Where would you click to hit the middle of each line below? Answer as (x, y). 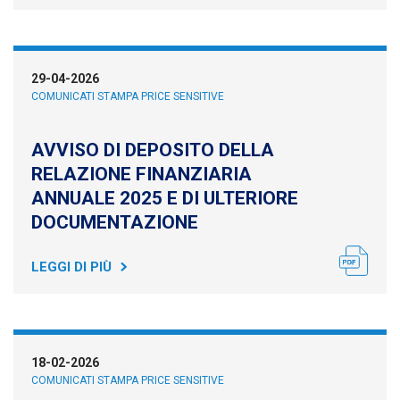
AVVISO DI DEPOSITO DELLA (153, 150)
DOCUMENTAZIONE (115, 222)
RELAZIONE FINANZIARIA (142, 174)
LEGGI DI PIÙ (71, 267)
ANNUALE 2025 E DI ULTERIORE (165, 198)
